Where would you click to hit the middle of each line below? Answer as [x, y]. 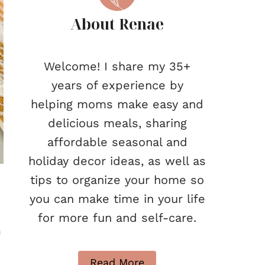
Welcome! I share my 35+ [117, 66]
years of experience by [117, 85]
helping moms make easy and [117, 104]
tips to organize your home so [117, 180]
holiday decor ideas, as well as [117, 161]
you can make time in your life [117, 199]
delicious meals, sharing [117, 123]
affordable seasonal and [117, 142]
